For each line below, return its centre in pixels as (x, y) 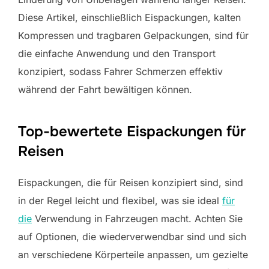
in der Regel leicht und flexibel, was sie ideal (120, 200)
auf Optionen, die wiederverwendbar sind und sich (132, 236)
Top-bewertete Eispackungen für (132, 131)
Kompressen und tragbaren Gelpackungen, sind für (133, 35)
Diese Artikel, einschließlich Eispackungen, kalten (129, 17)
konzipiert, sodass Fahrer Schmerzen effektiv (120, 71)
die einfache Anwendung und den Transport (117, 53)
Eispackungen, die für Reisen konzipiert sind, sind (131, 182)
